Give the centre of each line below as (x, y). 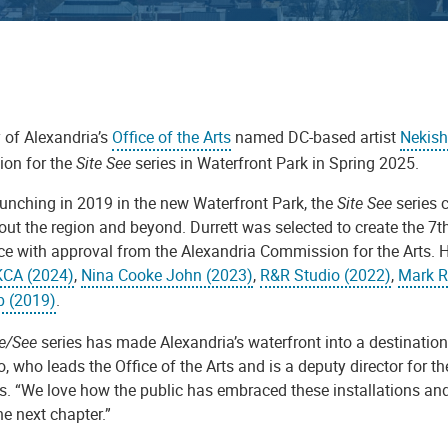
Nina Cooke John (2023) (167, 274)
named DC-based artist (315, 136)
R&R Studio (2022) (325, 274)
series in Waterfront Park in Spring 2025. (275, 162)
